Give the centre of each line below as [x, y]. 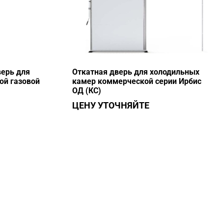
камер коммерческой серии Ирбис [137, 81]
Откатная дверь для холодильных [136, 72]
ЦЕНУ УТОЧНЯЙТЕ [110, 105]
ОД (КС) [86, 91]
